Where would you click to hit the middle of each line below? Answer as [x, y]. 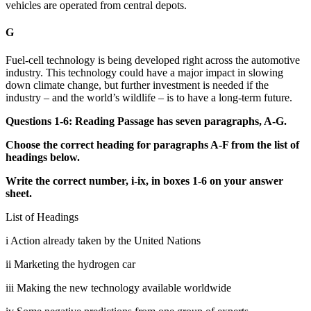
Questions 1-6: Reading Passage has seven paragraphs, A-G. [146, 121]
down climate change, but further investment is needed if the [137, 85]
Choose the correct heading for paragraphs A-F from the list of [152, 144]
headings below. [43, 157]
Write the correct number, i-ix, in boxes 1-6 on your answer [144, 180]
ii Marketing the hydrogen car [70, 264]
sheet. [19, 193]
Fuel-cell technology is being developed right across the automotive [153, 60]
